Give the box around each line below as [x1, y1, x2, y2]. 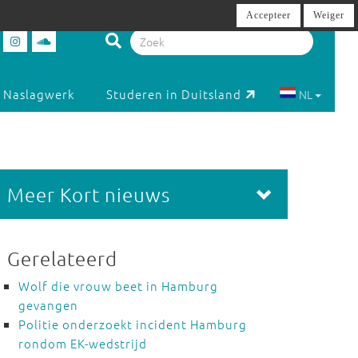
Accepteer [246, 10, 291, 21]
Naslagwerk [3, 86, 75, 103]
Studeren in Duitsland [106, 86, 242, 103]
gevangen [18, 296, 78, 313]
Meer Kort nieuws [6, 182, 170, 206]
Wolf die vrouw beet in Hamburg [18, 277, 218, 294]
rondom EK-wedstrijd [18, 335, 147, 352]
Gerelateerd [6, 246, 117, 270]
